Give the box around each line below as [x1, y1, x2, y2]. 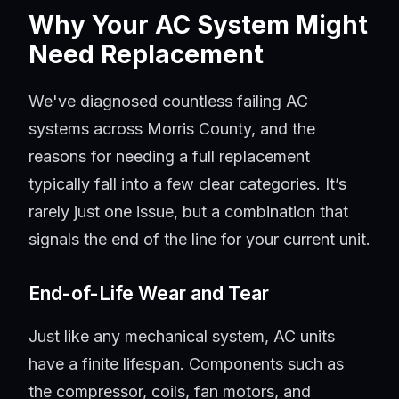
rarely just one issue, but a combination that [28, 202, 348, 222]
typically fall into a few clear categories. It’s [28, 175, 346, 194]
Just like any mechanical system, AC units [28, 327, 335, 346]
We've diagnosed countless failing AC [28, 92, 308, 111]
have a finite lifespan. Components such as [28, 354, 344, 374]
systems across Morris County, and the [28, 119, 315, 139]
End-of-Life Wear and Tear [28, 281, 269, 305]
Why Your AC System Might [28, 10, 368, 41]
